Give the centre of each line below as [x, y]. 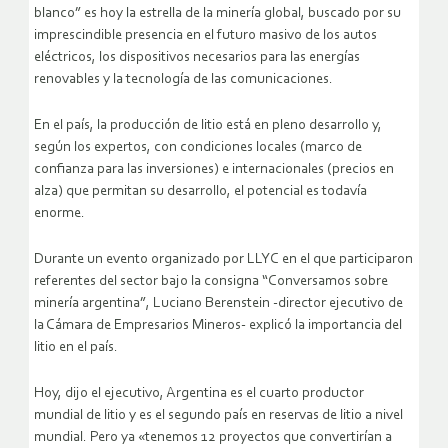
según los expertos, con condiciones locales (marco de [198, 147]
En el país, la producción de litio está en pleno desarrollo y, [208, 125]
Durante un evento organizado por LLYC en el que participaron [223, 259]
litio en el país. [76, 347]
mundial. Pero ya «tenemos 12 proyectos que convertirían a [213, 437]
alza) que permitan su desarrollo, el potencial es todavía [200, 191]
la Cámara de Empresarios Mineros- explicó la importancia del [218, 325]
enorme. [59, 213]
